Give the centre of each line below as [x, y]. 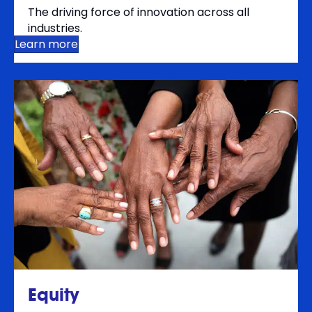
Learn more [46, 44]
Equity [54, 294]
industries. [55, 28]
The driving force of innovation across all [139, 12]
